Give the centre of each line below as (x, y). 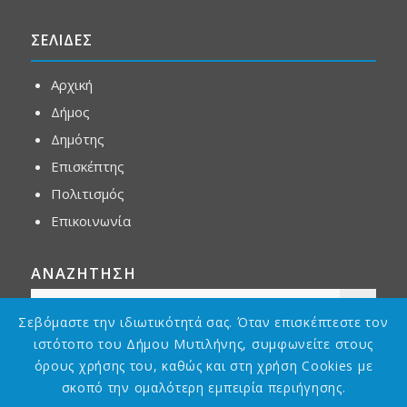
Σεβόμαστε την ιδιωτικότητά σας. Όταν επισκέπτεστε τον (203, 323)
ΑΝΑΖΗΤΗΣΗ (83, 273)
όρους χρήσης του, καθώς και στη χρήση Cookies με (203, 366)
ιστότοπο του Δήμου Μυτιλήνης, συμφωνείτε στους (203, 344)
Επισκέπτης (87, 167)
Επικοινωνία (90, 221)
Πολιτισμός (87, 194)
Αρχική (71, 85)
